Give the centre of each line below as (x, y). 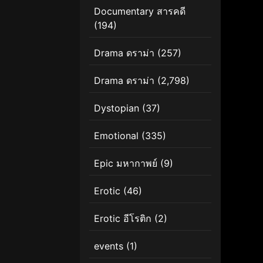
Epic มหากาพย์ (126, 163)
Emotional (116, 135)
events (109, 246)
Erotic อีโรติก (123, 218)
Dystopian (117, 108)
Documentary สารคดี (140, 11)
